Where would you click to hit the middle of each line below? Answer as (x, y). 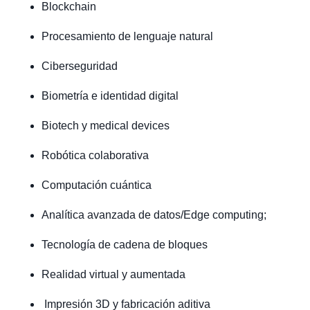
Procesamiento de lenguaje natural (127, 37)
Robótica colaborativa (95, 156)
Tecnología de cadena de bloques (125, 245)
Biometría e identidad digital (110, 96)
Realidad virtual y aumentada (113, 275)
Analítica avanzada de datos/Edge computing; (154, 215)
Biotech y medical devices (106, 126)
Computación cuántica (97, 185)
